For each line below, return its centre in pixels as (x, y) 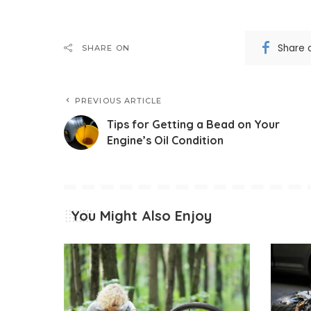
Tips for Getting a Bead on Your (193, 125)
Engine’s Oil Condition (165, 141)
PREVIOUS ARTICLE (119, 101)
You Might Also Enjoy (141, 216)
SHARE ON (106, 48)
